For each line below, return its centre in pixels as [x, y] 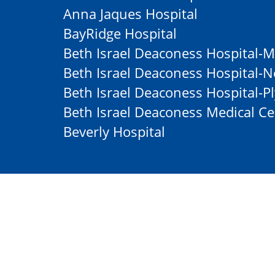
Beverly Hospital [114, 131]
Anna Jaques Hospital [130, 14]
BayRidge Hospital [120, 33]
